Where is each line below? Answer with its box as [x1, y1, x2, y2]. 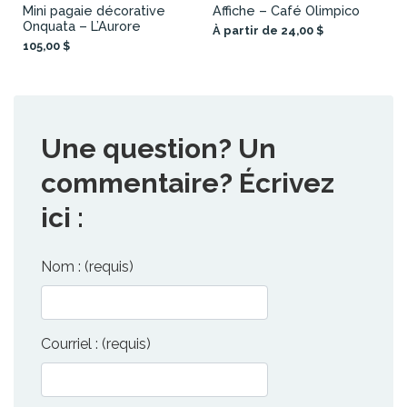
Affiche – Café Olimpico [213, 3, 360, 19]
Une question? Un [41, 133, 276, 165]
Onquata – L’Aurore [23, 18, 141, 35]
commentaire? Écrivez [41, 167, 334, 200]
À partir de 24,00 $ [213, 24, 323, 38]
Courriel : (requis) [41, 335, 151, 353]
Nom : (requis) [41, 258, 134, 276]
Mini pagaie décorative [23, 3, 165, 19]
